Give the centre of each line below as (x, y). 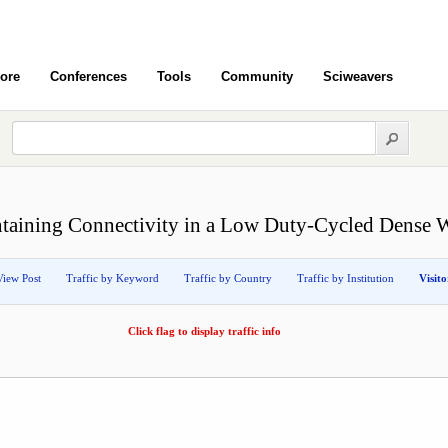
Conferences (88, 76)
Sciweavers (358, 76)
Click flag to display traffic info (204, 331)
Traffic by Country (228, 278)
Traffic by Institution (345, 278)
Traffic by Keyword (112, 278)
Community (257, 76)
